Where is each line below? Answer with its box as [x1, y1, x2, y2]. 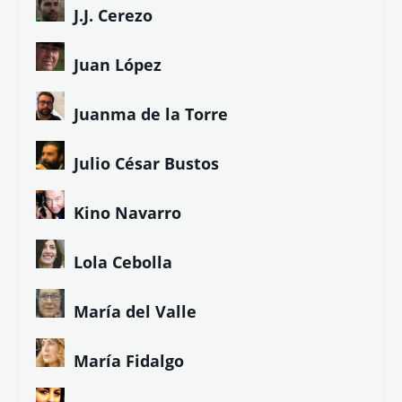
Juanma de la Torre [74, 102, 228, 125]
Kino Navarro [74, 201, 181, 223]
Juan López [74, 53, 162, 75]
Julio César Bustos [74, 152, 219, 174]
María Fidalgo [74, 349, 184, 371]
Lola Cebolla [74, 250, 172, 273]
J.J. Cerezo [74, 4, 153, 26]
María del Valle [74, 300, 197, 322]
